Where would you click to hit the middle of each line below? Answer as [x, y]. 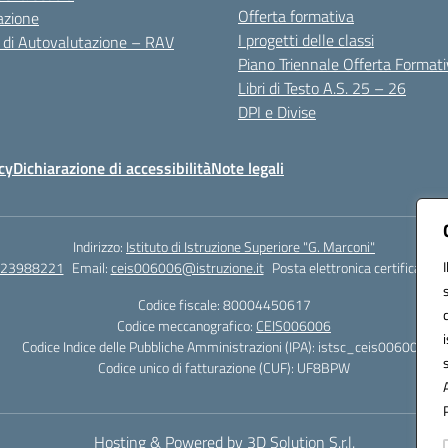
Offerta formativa [296, 16]
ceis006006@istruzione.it [187, 267]
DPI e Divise [277, 112]
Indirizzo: [99, 246]
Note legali [247, 168]
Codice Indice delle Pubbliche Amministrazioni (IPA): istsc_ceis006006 [224, 346]
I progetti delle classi [306, 40]
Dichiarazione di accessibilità [112, 168]
